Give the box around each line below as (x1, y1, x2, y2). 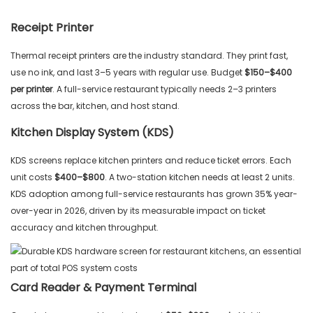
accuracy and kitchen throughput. (10, 221, 159, 234)
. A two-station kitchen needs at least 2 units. (105, 171, 295, 184)
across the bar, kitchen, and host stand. (10, 100, 180, 112)
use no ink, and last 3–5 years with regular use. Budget (10, 66, 245, 79)
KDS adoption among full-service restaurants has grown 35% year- (10, 188, 298, 201)
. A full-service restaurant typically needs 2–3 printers (52, 83, 277, 96)
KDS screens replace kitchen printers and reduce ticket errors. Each (10, 154, 291, 167)
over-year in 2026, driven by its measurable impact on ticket (10, 205, 265, 217)
